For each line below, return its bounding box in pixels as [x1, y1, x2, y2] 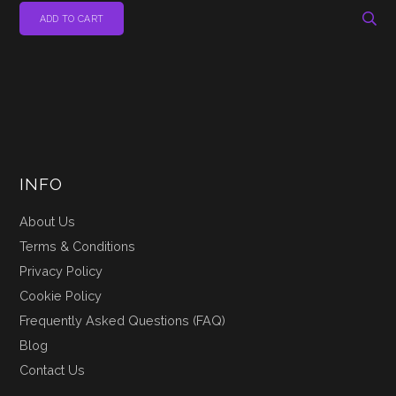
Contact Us [19, 362, 86, 377]
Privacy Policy [19, 263, 103, 278]
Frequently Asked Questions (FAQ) [19, 312, 226, 328]
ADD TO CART [39, 12, 104, 24]
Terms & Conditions [19, 238, 136, 254]
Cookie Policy [19, 287, 103, 303]
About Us [19, 213, 76, 229]
